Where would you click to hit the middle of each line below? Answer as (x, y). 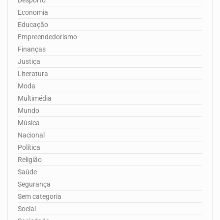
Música (29, 123)
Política (29, 147)
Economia (33, 12)
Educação (33, 24)
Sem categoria (40, 196)
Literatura (33, 73)
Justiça (29, 61)
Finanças (32, 49)
